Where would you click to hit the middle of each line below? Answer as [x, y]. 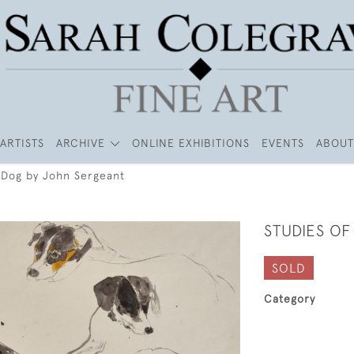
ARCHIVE [81, 143]
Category [290, 299]
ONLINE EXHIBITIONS [190, 143]
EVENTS [282, 143]
